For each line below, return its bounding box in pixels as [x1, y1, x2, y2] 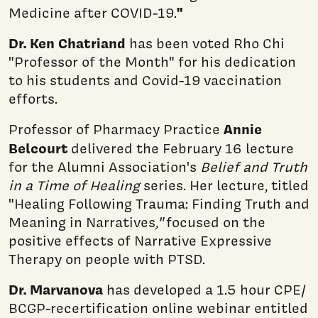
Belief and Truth [200, 157, 307, 176]
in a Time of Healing [9, 175, 140, 194]
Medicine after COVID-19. [9, 3, 177, 22]
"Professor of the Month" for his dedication [9, 52, 296, 71]
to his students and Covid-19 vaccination [9, 70, 282, 89]
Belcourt [9, 138, 68, 158]
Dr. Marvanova [9, 279, 103, 299]
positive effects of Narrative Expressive [9, 231, 272, 250]
